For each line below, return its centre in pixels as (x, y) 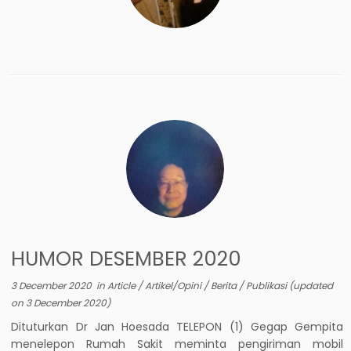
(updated (311, 285)
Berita (225, 285)
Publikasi (268, 285)
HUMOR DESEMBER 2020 (127, 258)
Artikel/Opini (175, 285)
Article (123, 285)
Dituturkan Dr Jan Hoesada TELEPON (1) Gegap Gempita (177, 326)
